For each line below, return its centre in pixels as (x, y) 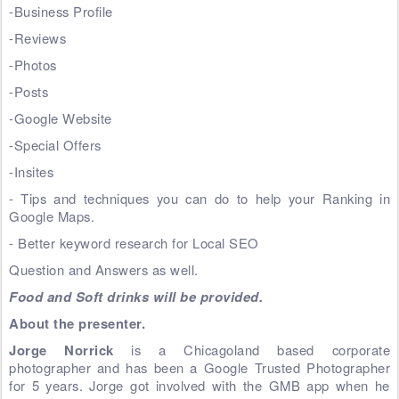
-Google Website (61, 118)
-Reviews (37, 37)
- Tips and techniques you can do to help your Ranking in (199, 198)
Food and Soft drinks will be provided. (136, 296)
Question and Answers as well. (104, 269)
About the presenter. (77, 323)
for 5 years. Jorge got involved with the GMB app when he (199, 385)
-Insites (31, 171)
